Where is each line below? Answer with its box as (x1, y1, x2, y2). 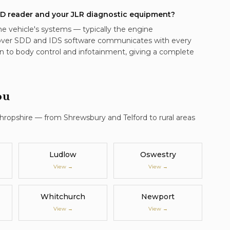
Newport (141, 192, 175, 201)
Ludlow (49, 150, 76, 159)
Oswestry (140, 150, 176, 159)
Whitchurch (41, 192, 85, 201)
